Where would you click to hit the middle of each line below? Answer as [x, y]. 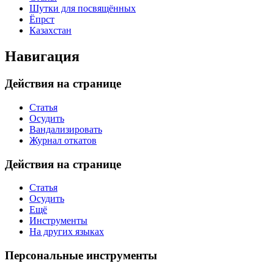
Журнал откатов [63, 140]
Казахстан [50, 31]
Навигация [42, 57]
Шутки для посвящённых [83, 9]
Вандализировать [66, 129]
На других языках [67, 232]
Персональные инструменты [81, 255]
